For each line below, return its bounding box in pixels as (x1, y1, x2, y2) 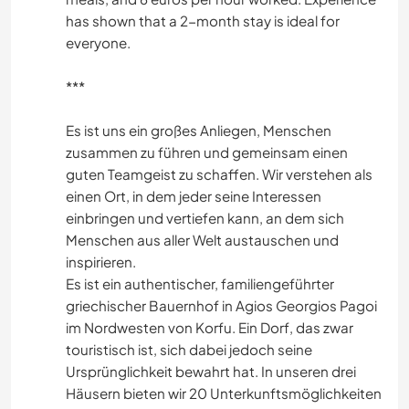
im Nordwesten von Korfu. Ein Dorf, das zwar (66, 319, 353, 337)
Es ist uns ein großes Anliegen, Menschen (66, 121, 331, 140)
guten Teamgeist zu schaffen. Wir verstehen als (66, 165, 372, 184)
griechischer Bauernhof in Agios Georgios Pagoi (66, 297, 377, 315)
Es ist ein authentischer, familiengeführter (66, 275, 334, 293)
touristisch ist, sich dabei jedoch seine (66, 341, 312, 359)
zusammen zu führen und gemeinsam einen (66, 143, 348, 162)
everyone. (66, 34, 131, 52)
